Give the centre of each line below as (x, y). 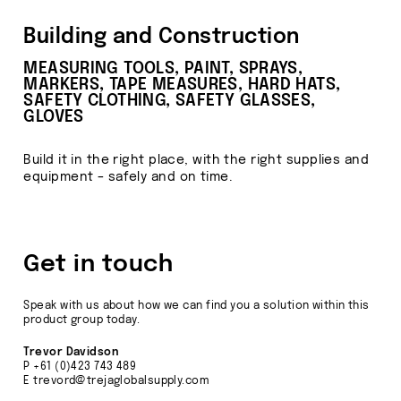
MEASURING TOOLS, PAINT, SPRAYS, (163, 68)
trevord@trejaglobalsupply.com (122, 381)
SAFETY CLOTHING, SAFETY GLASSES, (170, 101)
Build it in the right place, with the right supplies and (196, 160)
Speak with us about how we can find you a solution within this (196, 306)
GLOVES (54, 117)
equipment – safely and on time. (128, 177)
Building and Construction (162, 37)
